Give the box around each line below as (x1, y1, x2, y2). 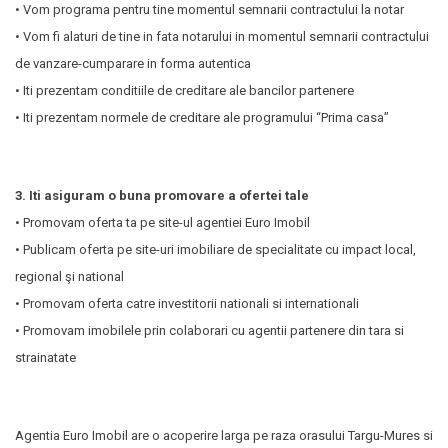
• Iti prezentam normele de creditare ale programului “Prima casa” (15, 110, 389, 125)
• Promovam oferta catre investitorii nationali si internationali (15, 296, 359, 311)
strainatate (15, 350, 76, 365)
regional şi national (15, 269, 124, 284)
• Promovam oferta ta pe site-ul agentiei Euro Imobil (15, 215, 310, 230)
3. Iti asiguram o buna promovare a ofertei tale (15, 188, 309, 203)
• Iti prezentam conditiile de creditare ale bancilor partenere (15, 83, 354, 98)
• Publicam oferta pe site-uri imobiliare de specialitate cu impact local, (15, 242, 416, 257)
